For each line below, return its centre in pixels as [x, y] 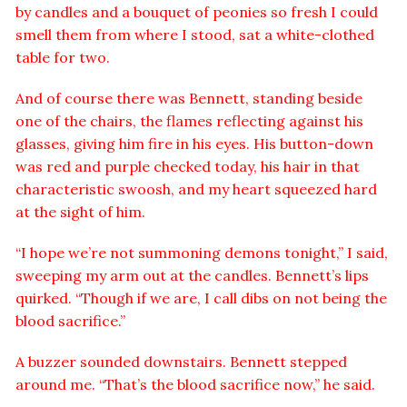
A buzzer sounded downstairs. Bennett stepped [181, 362]
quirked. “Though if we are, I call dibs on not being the [201, 298]
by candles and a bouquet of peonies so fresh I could [197, 12]
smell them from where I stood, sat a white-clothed [195, 35]
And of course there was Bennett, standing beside [189, 99]
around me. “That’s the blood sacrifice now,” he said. [195, 385]
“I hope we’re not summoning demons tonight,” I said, [202, 253]
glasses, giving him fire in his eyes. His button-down [194, 144]
